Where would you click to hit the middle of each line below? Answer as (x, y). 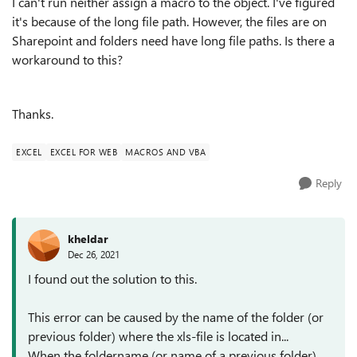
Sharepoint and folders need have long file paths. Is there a (173, 40)
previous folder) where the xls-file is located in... (158, 336)
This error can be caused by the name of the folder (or (176, 317)
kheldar (88, 238)
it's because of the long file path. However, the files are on (169, 21)
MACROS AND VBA (165, 152)
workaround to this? (67, 59)
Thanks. (33, 114)
